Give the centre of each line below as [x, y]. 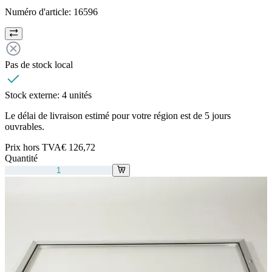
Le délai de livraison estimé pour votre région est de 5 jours [118, 116]
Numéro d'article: [39, 12]
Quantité [21, 158]
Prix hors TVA [33, 148]
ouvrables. [25, 127]
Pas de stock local [39, 65]
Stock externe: [33, 95]
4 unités [77, 95]
